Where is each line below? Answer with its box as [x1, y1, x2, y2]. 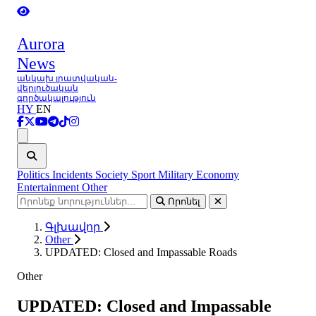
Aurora [17, 35, 65, 53]
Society [95, 169, 131, 181]
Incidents [52, 169, 95, 181]
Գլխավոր [45, 221, 103, 233]
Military [158, 169, 196, 181]
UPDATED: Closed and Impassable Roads [45, 246, 237, 258]
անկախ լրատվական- [17, 73, 117, 83]
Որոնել [168, 196, 200, 207]
